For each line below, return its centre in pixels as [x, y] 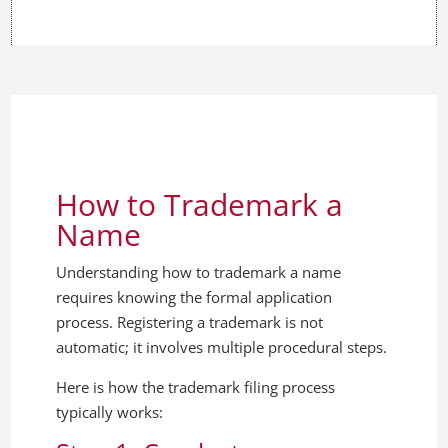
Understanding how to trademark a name [199, 271]
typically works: [110, 411]
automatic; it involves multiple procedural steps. [222, 346]
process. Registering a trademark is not [190, 321]
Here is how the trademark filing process [196, 386]
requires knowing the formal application [194, 296]
